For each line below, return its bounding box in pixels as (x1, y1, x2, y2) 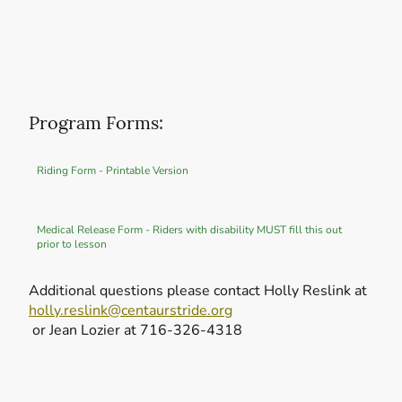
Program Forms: (29, 111, 163, 135)
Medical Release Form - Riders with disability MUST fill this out (37, 223, 342, 238)
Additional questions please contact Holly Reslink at (29, 281, 367, 301)
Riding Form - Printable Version (37, 163, 188, 179)
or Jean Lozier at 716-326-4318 (29, 320, 242, 341)
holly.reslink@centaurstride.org (29, 301, 232, 321)
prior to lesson (37, 237, 107, 252)
